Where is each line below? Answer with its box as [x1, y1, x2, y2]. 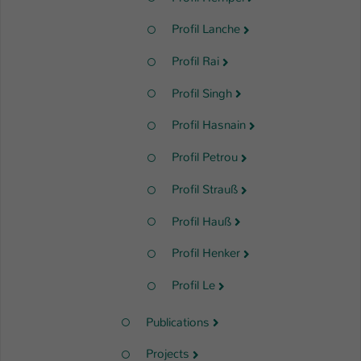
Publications [146, 313, 210, 330]
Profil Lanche [172, 21, 240, 38]
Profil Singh [172, 85, 232, 102]
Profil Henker [172, 245, 240, 262]
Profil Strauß [172, 180, 238, 197]
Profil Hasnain [172, 117, 246, 134]
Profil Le [172, 277, 215, 293]
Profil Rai [172, 52, 219, 69]
